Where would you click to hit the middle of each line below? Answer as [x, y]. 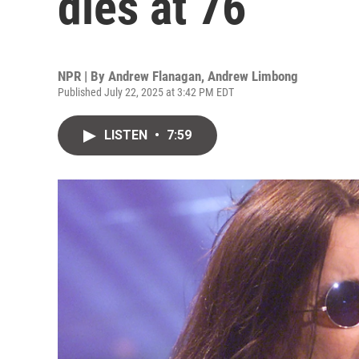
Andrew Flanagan [155, 76]
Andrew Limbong [253, 76]
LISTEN [127, 135]
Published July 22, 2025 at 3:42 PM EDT [146, 92]
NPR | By [83, 76]
